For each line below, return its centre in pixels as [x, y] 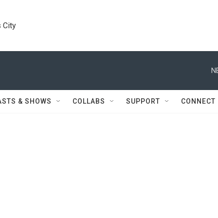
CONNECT [198, 101]
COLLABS [89, 101]
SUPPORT [143, 101]
